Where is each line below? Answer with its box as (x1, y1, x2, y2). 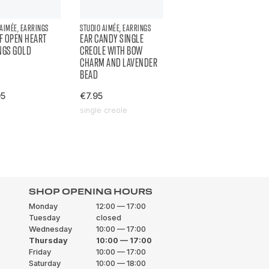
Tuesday (29, 213, 60, 222)
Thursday (29, 236, 68, 245)
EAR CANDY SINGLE (80, 32, 144, 45)
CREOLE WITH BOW (80, 44, 143, 57)
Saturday (29, 259, 61, 268)
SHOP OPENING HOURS (29, 187, 153, 196)
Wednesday (29, 225, 72, 234)
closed (96, 213, 121, 222)
